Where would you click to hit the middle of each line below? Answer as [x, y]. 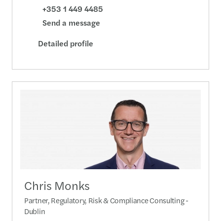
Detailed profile [66, 43]
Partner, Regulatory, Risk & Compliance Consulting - [106, 200]
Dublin [35, 211]
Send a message [71, 23]
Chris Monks [57, 185]
